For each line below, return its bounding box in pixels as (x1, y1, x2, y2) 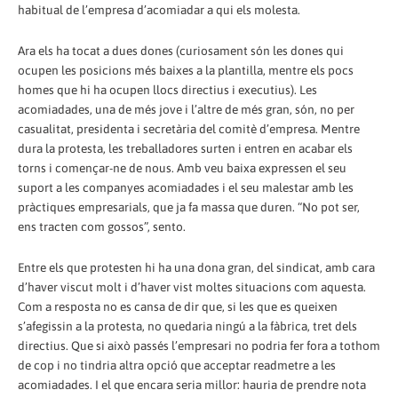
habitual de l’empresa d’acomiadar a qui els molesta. (18, 2, 300, 17)
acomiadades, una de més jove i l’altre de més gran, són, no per (18, 101, 354, 116)
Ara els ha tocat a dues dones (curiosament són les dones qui (18, 43, 344, 58)
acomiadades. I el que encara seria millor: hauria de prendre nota (18, 377, 366, 392)
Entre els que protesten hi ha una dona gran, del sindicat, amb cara (18, 259, 375, 275)
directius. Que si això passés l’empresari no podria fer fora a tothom (18, 338, 380, 353)
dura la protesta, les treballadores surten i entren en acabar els (18, 140, 353, 155)
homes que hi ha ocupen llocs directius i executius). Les (18, 82, 317, 97)
